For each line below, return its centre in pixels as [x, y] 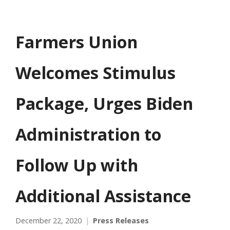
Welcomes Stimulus [95, 72]
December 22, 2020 [49, 220]
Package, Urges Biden [104, 103]
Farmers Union [76, 41]
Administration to [88, 134]
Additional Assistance [103, 195]
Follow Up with [77, 165]
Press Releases [121, 220]
